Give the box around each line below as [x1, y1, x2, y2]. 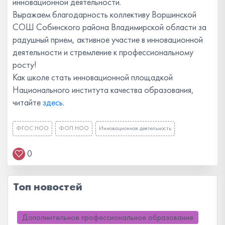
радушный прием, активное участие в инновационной [13, 33, 203, 45]
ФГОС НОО [16, 124, 49, 132]
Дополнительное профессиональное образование [22, 212, 193, 222]
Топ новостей [13, 179, 82, 194]
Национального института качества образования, [13, 83, 194, 95]
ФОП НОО [59, 124, 89, 132]
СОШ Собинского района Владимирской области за [13, 21, 206, 33]
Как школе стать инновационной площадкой [13, 71, 173, 83]
